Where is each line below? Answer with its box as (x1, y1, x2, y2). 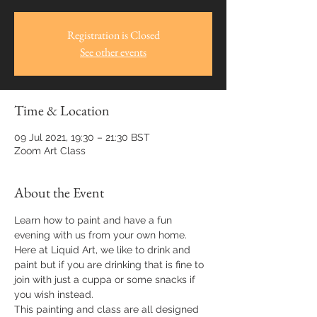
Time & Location (14, 101, 110, 120)
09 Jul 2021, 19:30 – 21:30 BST (14, 132, 150, 144)
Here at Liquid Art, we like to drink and (14, 244, 193, 256)
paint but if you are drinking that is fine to (14, 259, 207, 271)
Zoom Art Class (14, 145, 86, 157)
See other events (80, 45, 146, 60)
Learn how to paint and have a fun (14, 214, 175, 226)
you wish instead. (14, 289, 93, 301)
